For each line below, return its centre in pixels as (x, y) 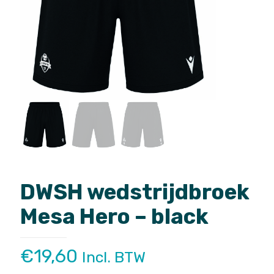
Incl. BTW (114, 257)
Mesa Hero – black (114, 217)
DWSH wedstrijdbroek (135, 192)
